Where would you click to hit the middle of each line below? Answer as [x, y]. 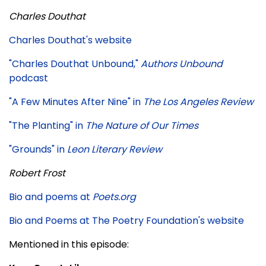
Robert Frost [37, 173]
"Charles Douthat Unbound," [75, 64]
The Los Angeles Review [198, 102]
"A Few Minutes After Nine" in [76, 102]
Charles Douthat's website [70, 40]
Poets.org [114, 197]
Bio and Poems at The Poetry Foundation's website [126, 220]
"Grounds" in [38, 149]
